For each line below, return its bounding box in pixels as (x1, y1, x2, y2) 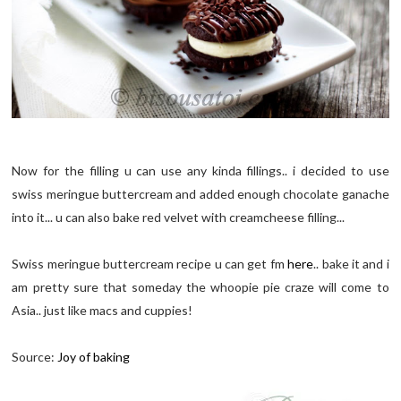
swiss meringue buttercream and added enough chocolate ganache (12, 186, 389, 202)
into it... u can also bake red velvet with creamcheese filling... (12, 209, 346, 226)
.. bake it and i (313, 256, 389, 272)
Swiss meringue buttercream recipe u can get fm (12, 256, 288, 272)
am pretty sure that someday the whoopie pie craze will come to (12, 279, 389, 295)
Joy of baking (57, 349, 131, 365)
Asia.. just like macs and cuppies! (12, 303, 193, 319)
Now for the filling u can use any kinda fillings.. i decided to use (12, 163, 389, 179)
